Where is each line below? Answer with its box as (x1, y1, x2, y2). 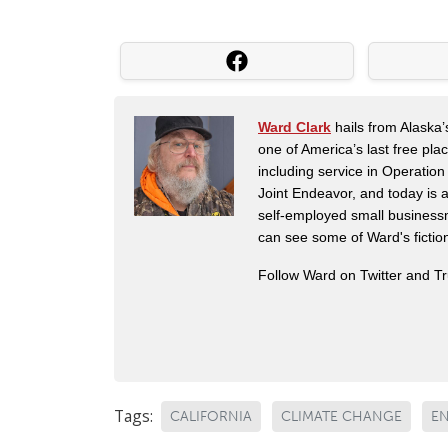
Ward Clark (258, 119, 331, 136)
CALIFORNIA (170, 408, 252, 426)
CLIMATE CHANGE (281, 408, 402, 426)
